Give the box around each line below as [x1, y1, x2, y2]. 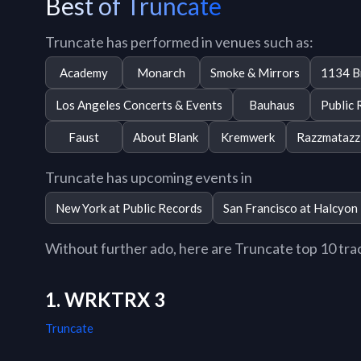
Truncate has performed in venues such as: [45, 33, 313, 51]
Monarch [137, 64, 185, 80]
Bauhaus [248, 97, 295, 112]
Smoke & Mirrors [210, 64, 300, 80]
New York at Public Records [56, 200, 202, 215]
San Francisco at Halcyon [223, 200, 358, 215]
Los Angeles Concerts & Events [56, 97, 222, 112]
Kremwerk [220, 129, 275, 144]
